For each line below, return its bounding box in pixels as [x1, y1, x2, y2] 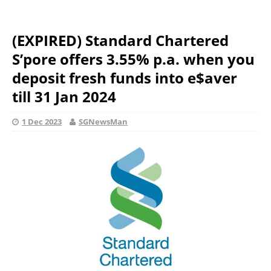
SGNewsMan [79, 116, 128, 127]
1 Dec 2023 [22, 116, 62, 127]
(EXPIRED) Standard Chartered [12, 30, 229, 50]
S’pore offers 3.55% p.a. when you [12, 49, 255, 69]
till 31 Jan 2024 [12, 87, 116, 106]
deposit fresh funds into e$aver [12, 68, 237, 88]
